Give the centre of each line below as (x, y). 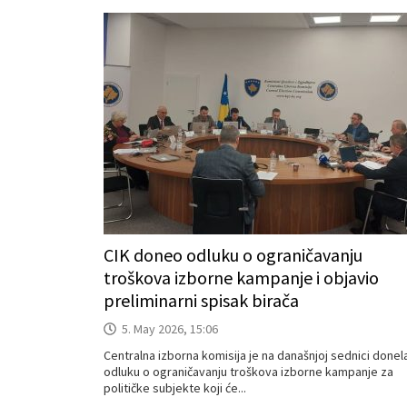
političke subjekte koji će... (175, 388)
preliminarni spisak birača (201, 300)
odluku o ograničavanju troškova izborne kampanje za (248, 372)
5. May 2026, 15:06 (170, 329)
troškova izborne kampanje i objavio (241, 278)
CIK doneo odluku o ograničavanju (233, 255)
